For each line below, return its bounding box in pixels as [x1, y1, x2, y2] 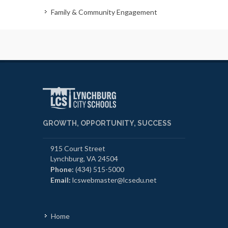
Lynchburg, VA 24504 [50, 154, 118, 163]
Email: [50, 175, 71, 184]
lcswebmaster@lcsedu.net [72, 175, 157, 184]
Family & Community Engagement [51, 7, 157, 16]
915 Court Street [50, 144, 105, 153]
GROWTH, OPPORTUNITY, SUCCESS [43, 119, 172, 127]
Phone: [50, 164, 74, 174]
